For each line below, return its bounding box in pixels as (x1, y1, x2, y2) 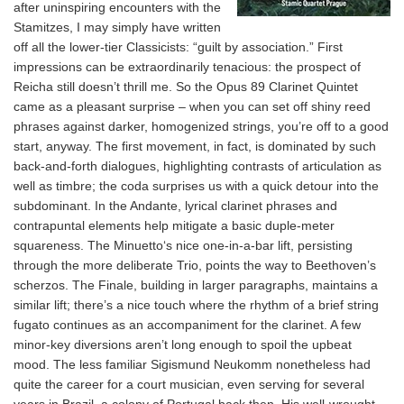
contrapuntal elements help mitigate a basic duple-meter (14, 217, 335, 233)
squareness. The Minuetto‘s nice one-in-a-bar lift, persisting (14, 237, 353, 252)
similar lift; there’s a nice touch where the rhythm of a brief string (14, 297, 379, 312)
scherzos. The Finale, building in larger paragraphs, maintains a (14, 277, 378, 292)
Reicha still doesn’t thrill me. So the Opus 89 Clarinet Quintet (14, 78, 358, 94)
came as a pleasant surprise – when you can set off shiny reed (14, 98, 371, 114)
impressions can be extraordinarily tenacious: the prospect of (14, 59, 361, 74)
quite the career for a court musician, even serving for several (14, 376, 364, 391)
